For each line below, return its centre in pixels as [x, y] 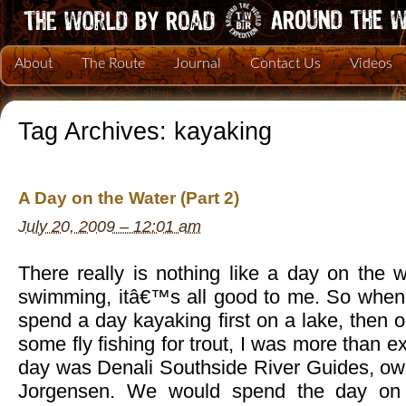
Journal [198, 63]
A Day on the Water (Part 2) [129, 198]
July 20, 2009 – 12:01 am [110, 227]
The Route [113, 63]
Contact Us [285, 63]
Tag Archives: [96, 131]
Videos [371, 63]
